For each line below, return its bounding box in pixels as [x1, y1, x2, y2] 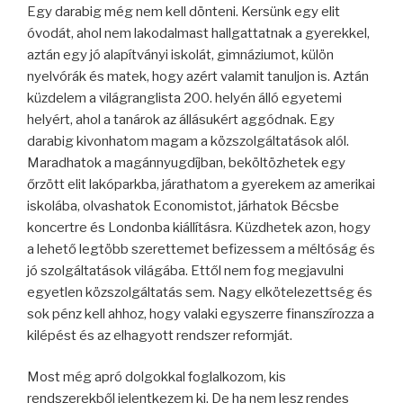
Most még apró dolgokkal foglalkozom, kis [27, 369, 286, 386]
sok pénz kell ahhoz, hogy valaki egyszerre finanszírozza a [27, 305, 374, 322]
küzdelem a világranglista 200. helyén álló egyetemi [27, 89, 342, 106]
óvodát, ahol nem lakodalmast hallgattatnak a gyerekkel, [27, 24, 370, 41]
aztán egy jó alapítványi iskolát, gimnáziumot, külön [27, 46, 334, 63]
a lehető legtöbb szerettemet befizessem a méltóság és [27, 240, 375, 257]
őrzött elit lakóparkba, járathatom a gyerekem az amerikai [27, 175, 375, 193]
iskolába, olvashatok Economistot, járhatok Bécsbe [27, 197, 339, 214]
